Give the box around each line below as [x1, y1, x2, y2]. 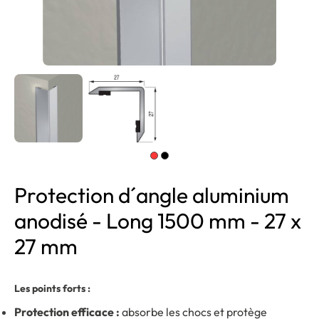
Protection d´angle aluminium [14, 182, 289, 209]
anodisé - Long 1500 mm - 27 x [14, 207, 301, 234]
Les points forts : [14, 282, 90, 295]
